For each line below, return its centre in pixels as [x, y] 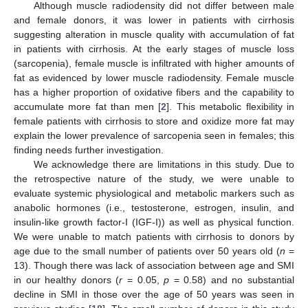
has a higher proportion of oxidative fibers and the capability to [154, 92]
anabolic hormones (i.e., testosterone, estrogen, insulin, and [154, 207]
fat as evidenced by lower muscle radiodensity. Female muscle [154, 77]
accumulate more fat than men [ [88, 106]
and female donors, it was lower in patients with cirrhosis [154, 20]
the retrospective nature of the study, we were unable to [154, 178]
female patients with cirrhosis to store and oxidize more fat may [154, 121]
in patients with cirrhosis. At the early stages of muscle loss [154, 48]
